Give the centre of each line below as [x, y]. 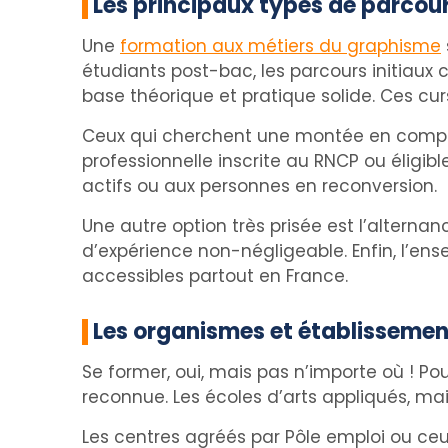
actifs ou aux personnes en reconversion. [259, 186]
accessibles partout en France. [215, 276]
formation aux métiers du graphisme [280, 46]
